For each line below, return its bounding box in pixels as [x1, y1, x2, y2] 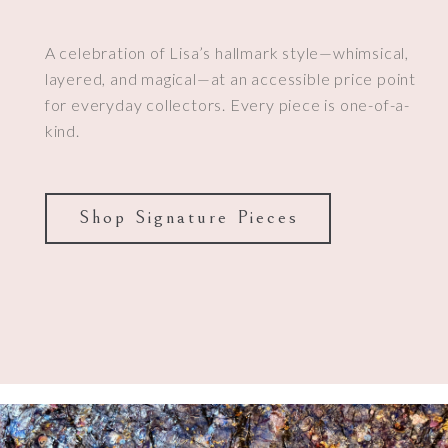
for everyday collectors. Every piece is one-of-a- [44, 94, 410, 114]
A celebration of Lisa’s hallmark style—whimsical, [44, 42, 409, 62]
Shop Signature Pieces [78, 205, 299, 228]
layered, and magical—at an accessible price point [44, 68, 416, 88]
